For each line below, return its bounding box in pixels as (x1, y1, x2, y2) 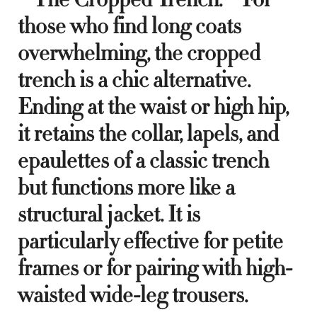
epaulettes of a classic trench (18, 145, 269, 175)
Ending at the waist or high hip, (18, 91, 289, 122)
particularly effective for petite (18, 226, 283, 256)
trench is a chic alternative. (18, 64, 250, 95)
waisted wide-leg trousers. (18, 279, 248, 310)
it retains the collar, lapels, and (18, 118, 279, 149)
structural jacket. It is (18, 199, 200, 229)
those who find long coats (18, 11, 241, 41)
